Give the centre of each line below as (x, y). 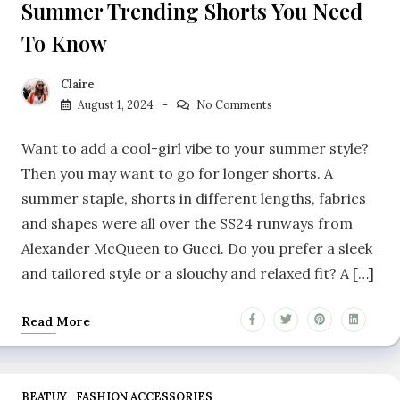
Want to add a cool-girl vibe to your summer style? (195, 148)
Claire (78, 84)
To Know (64, 43)
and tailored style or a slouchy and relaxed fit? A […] (198, 273)
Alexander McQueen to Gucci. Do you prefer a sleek (197, 248)
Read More (56, 321)
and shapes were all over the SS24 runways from (187, 223)
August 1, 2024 (116, 104)
